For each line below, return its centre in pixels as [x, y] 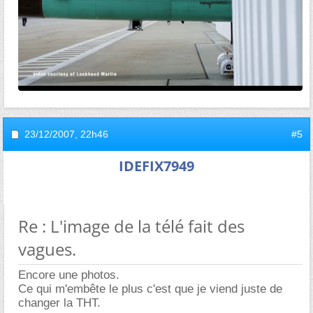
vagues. [47, 249]
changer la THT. [59, 303]
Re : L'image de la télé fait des [131, 226]
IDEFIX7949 [156, 166]
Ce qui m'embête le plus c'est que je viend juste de [150, 289]
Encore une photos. [69, 275]
